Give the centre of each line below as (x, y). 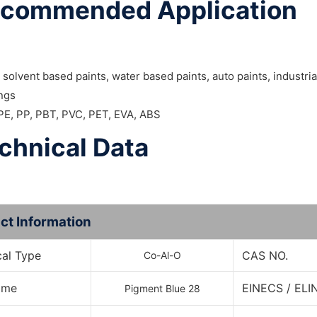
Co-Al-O (162, 255)
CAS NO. (265, 255)
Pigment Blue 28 (162, 288)
